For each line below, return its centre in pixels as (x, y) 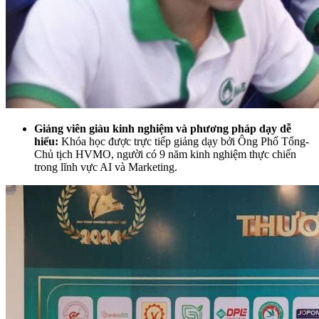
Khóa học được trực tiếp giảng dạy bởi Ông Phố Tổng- (184, 141)
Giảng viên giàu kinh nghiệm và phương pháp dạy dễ (163, 128)
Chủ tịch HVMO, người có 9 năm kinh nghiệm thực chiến (165, 154)
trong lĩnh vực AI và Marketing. (107, 167)
